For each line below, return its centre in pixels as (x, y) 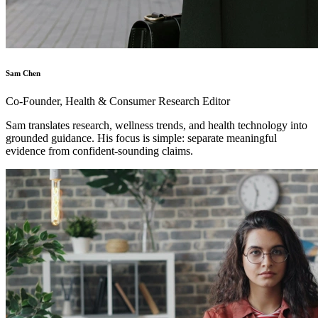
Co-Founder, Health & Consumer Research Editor (118, 101)
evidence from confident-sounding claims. (99, 150)
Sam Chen (23, 73)
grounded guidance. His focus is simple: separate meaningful (141, 138)
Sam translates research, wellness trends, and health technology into (157, 125)
